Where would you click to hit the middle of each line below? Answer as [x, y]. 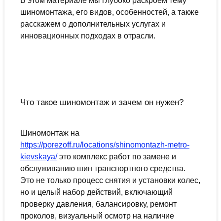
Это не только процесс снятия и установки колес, [110, 181]
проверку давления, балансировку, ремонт [98, 204]
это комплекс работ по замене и [116, 157]
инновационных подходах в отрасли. [88, 36]
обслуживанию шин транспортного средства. [103, 169]
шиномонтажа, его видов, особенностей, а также [109, 12]
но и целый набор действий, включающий [96, 192]
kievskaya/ [38, 157]
